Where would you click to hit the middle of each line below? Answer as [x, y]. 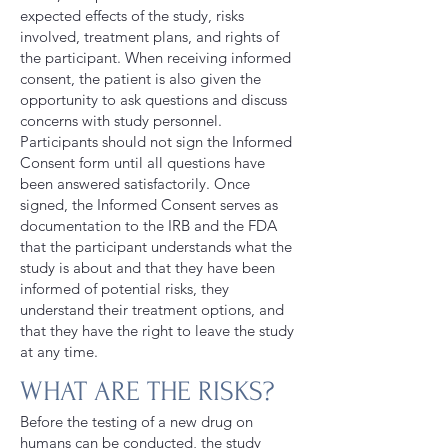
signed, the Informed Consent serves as [149, 204]
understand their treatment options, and [152, 309]
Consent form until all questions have [142, 162]
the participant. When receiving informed [155, 57]
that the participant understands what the [156, 246]
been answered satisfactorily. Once [135, 183]
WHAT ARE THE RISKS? [147, 391]
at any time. [59, 351]
